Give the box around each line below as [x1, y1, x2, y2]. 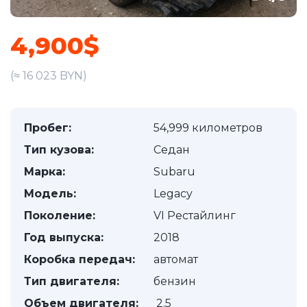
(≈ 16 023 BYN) [10, 69, 87, 82]
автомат [153, 253, 198, 266]
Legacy [153, 187, 193, 200]
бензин [153, 275, 196, 288]
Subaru [153, 165, 195, 178]
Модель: [24, 187, 76, 200]
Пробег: [24, 121, 71, 134]
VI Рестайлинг [153, 209, 236, 222]
